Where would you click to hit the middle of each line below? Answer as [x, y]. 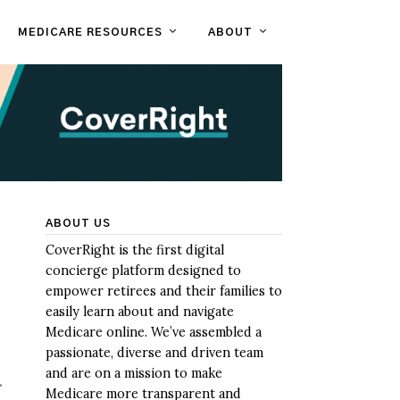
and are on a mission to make [134, 373]
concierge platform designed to [143, 271]
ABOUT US [78, 223]
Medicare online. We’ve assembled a [154, 332]
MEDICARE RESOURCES [90, 32]
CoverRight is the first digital [135, 250]
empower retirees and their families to [164, 291]
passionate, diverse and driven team [154, 353]
